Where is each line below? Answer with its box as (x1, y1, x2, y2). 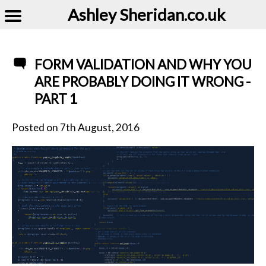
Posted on (12, 121, 60, 134)
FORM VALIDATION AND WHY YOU (34, 56, 252, 73)
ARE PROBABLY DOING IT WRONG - (34, 74, 251, 90)
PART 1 (34, 91, 78, 107)
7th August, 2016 (60, 121, 140, 134)
